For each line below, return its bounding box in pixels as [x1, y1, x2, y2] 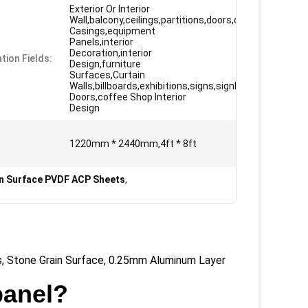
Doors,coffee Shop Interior [69, 91, 186, 102]
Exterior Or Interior [69, 3, 150, 14]
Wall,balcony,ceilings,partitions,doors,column [69, 14, 267, 25]
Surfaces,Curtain [69, 69, 145, 80]
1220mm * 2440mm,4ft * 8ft [69, 138, 197, 149]
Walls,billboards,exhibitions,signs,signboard [69, 80, 260, 91]
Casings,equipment [69, 25, 155, 36]
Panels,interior [69, 36, 133, 47]
